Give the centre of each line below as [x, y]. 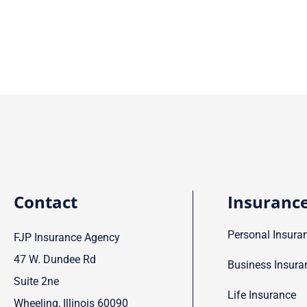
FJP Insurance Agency [67, 237]
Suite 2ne [36, 281]
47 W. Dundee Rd [55, 259]
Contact [46, 201]
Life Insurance [262, 295]
